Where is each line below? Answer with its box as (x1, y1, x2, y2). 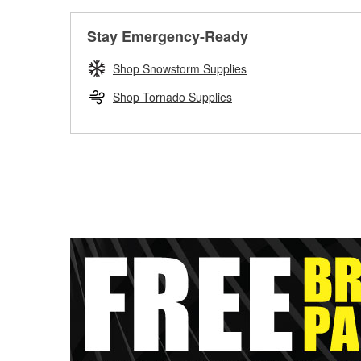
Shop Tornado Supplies (113, 89, 232, 105)
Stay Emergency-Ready (87, 26, 248, 47)
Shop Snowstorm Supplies (113, 60, 247, 77)
